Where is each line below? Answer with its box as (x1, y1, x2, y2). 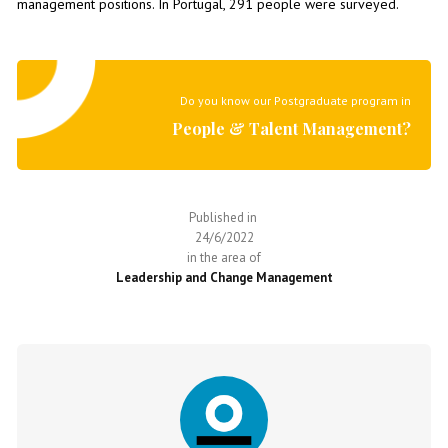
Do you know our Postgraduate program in (180, 93, 412, 108)
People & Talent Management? (172, 118, 412, 139)
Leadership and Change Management (115, 269, 333, 286)
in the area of (184, 249, 264, 266)
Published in (188, 209, 260, 226)
